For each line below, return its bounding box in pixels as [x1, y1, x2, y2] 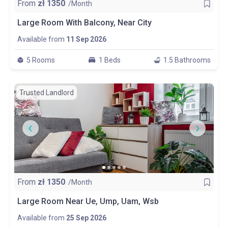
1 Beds [98, 56, 121, 64]
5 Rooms [26, 56, 55, 64]
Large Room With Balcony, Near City [17, 18, 152, 27]
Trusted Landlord [19, 89, 74, 97]
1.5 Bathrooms [163, 56, 211, 64]
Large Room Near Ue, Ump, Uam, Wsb [17, 196, 159, 206]
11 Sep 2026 [66, 35, 106, 43]
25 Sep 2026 [66, 214, 106, 222]
